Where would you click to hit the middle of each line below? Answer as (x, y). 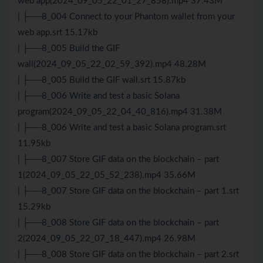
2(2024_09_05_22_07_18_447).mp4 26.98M (107, 239)
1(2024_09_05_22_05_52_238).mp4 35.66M (107, 176)
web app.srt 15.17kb (58, 33)
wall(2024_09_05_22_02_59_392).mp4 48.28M (112, 65)
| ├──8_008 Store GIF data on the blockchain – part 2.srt (128, 255)
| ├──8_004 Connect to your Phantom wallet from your (126, 17)
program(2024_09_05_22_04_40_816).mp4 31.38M (120, 112)
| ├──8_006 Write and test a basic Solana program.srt (122, 128)
